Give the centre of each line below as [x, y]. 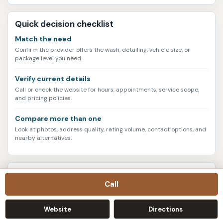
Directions [166, 209]
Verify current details [53, 78]
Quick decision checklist [64, 24]
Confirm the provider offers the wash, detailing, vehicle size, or [103, 50]
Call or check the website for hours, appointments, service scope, [107, 89]
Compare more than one [58, 118]
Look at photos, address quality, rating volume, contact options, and [111, 129]
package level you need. [49, 58]
